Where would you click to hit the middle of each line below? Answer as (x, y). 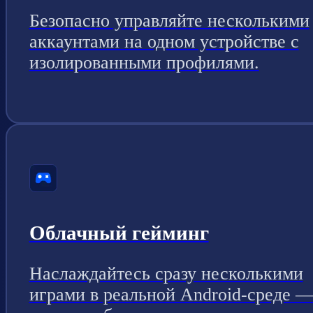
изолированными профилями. (144, 62)
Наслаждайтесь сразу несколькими (166, 273)
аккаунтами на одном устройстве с (164, 41)
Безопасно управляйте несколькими (169, 20)
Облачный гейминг (119, 233)
